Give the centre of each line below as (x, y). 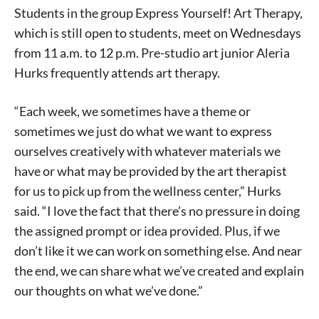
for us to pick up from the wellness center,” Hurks (148, 191)
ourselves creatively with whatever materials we (147, 151)
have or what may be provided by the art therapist (151, 171)
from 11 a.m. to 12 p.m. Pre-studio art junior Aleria (152, 53)
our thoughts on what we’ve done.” (109, 291)
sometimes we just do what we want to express (143, 131)
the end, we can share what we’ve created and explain (159, 271)
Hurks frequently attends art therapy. (117, 73)
